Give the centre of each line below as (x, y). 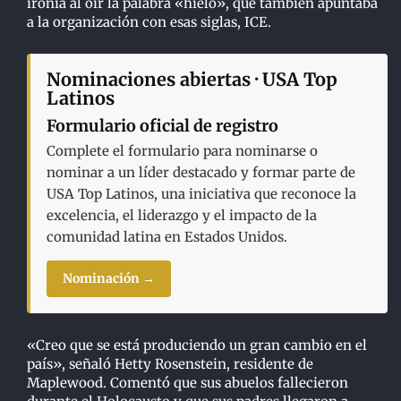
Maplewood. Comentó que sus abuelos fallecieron (187, 382)
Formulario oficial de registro (162, 125)
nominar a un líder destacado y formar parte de (200, 172)
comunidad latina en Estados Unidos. (166, 236)
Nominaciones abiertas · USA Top (192, 79)
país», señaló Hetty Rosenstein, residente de (170, 363)
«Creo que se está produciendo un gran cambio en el (196, 345)
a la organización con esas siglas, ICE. (149, 21)
